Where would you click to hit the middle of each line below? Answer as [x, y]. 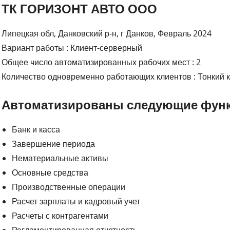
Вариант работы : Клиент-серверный [72, 47]
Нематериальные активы [60, 158]
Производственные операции [69, 187]
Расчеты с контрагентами [60, 215]
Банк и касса [36, 129]
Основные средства [50, 172]
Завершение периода [54, 143]
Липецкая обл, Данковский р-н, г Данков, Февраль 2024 [107, 33]
